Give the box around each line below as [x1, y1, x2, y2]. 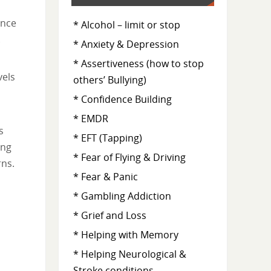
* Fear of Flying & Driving [73, 151, 186, 165]
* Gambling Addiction [73, 189, 171, 203]
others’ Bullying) [73, 73, 146, 87]
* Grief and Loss [73, 209, 146, 223]
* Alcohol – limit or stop [73, 18, 180, 32]
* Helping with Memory [73, 228, 178, 242]
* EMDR [73, 112, 108, 126]
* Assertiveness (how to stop [73, 57, 204, 71]
